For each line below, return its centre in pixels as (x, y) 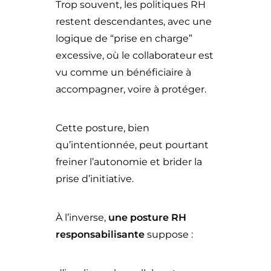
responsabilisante (100, 234)
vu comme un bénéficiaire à (123, 72)
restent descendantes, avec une (134, 21)
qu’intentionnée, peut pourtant (132, 145)
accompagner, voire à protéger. (131, 89)
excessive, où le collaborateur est (135, 55)
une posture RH (147, 217)
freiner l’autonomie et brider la (129, 162)
